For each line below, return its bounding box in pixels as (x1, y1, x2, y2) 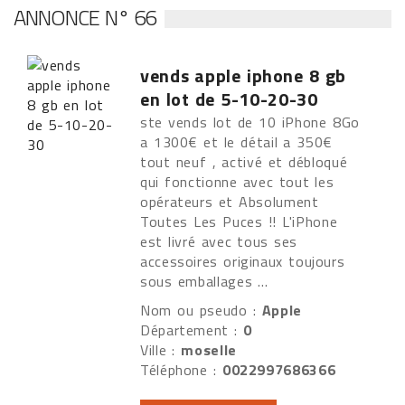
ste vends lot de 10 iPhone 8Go (140, 111, 360, 133)
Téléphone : (140, 359, 222, 381)
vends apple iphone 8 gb (140, 61, 347, 89)
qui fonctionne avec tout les (140, 171, 334, 193)
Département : (140, 319, 244, 341)
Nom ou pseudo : (140, 299, 262, 321)
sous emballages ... (140, 270, 274, 292)
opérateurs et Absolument (140, 191, 319, 212)
